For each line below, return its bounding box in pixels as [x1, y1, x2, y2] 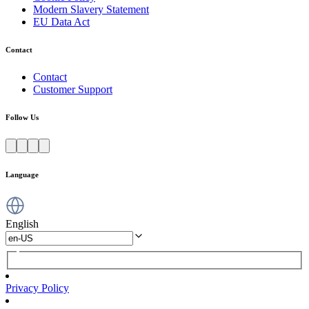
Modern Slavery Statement [33, 3, 149, 15]
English [6, 217, 39, 230]
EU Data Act [33, 15, 90, 28]
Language [6, 170, 39, 179]
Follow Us [6, 112, 39, 121]
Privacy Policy [6, 282, 69, 295]
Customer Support [33, 83, 112, 95]
